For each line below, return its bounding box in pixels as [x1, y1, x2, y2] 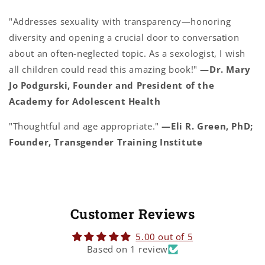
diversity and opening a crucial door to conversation [9, 31, 240, 44]
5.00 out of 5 [135, 231, 193, 243]
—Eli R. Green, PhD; [161, 120, 253, 132]
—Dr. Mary [200, 63, 251, 76]
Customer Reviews [70, 205, 195, 223]
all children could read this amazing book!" [9, 63, 201, 76]
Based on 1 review [86, 243, 169, 256]
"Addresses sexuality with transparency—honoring [9, 15, 231, 28]
